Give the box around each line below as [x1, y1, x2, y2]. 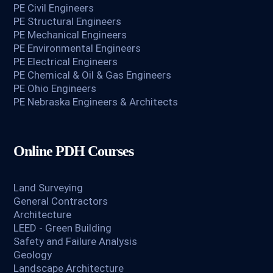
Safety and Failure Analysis [13, 235, 138, 248]
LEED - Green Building [13, 222, 112, 235]
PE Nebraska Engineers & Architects [13, 96, 179, 108]
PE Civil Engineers [13, 2, 94, 15]
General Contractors [13, 195, 108, 208]
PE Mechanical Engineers [13, 29, 127, 41]
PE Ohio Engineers [13, 82, 97, 95]
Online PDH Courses [13, 143, 134, 160]
